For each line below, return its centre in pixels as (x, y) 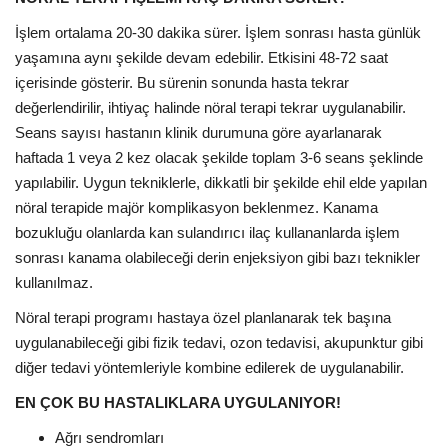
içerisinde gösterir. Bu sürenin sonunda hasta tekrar (182, 82)
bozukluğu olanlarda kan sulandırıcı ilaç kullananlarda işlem (207, 232)
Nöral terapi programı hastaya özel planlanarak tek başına (203, 317)
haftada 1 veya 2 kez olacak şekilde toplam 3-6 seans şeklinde (219, 157)
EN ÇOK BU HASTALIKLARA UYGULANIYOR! (178, 402)
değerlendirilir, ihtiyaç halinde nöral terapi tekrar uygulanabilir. (210, 107)
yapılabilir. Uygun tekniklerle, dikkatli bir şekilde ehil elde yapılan (221, 182)
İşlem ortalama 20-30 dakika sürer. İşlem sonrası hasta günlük (218, 32)
